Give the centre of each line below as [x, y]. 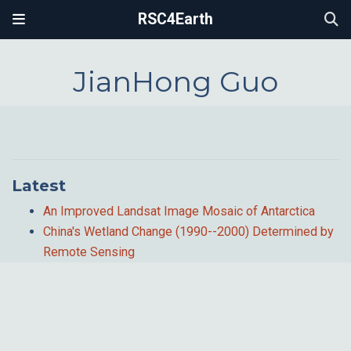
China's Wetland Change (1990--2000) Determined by [188, 231]
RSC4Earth [175, 19]
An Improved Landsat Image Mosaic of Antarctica [179, 211]
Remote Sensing [89, 251]
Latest [39, 185]
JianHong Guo [175, 82]
